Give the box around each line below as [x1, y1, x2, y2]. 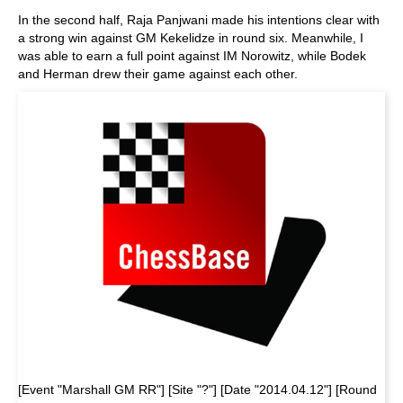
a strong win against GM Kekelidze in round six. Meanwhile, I [18, 31, 363, 45]
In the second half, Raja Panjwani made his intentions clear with [18, 13, 380, 27]
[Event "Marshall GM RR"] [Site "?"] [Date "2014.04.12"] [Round [18, 382, 377, 397]
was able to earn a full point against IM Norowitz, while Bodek [18, 49, 366, 63]
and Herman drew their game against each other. [18, 67, 298, 81]
